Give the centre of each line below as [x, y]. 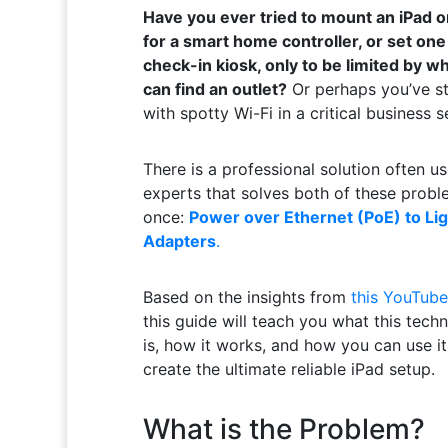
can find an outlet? [214, 88]
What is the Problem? [283, 428]
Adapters [179, 240]
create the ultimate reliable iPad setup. [288, 368]
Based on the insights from [246, 296]
